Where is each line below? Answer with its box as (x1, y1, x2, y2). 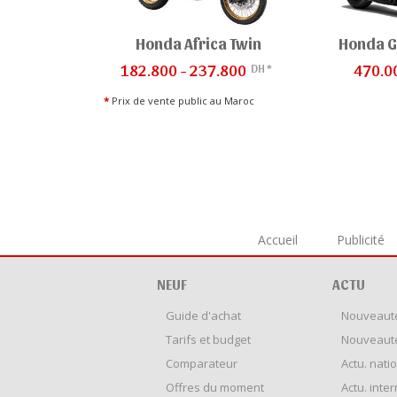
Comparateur (166, 355, 237, 372)
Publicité (337, 231, 385, 249)
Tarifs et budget (166, 331, 251, 348)
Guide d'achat (166, 307, 241, 324)
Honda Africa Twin (136, 34, 261, 53)
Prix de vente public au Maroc (109, 94, 254, 108)
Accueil (258, 231, 298, 249)
